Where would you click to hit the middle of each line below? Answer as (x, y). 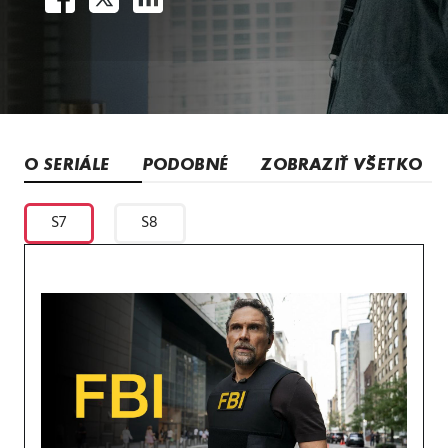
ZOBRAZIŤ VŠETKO (341, 163)
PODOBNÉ (185, 163)
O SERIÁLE (67, 163)
